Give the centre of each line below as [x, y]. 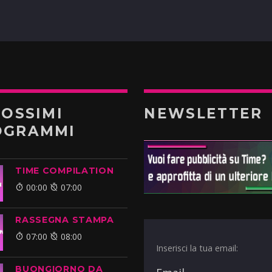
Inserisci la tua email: [197, 248]
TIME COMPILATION [65, 170]
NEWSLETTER [203, 113]
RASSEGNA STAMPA [65, 219]
